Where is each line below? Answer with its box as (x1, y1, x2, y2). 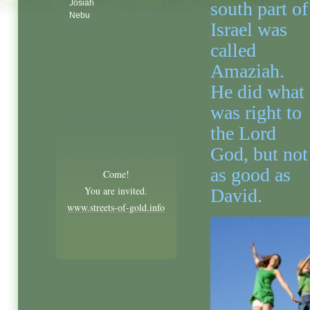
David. (210, 185, 262, 206)
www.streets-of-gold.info (67, 201, 165, 214)
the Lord (210, 122, 276, 144)
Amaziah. (210, 60, 284, 82)
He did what (210, 81, 304, 102)
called (210, 39, 256, 61)
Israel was (210, 19, 287, 40)
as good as (210, 164, 291, 185)
